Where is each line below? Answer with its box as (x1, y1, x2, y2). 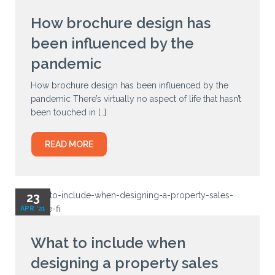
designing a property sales (31, 254, 218, 273)
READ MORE (45, 139, 93, 149)
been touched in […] (31, 107, 106, 117)
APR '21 (20, 204, 45, 212)
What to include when (31, 234, 185, 252)
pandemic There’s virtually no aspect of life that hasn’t (31, 93, 241, 104)
